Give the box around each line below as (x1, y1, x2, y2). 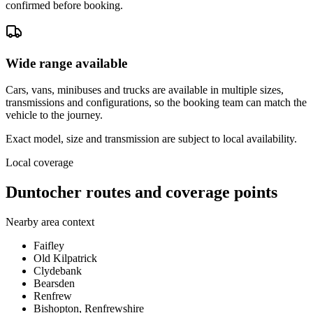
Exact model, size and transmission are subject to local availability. (6, 133, 297, 145)
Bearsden (34, 277, 75, 290)
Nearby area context (6, 216, 94, 228)
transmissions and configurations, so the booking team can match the (6, 96, 307, 109)
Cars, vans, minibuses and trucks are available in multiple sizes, (6, 84, 284, 96)
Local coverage (6, 156, 73, 169)
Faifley (34, 240, 64, 252)
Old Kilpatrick (34, 252, 97, 265)
